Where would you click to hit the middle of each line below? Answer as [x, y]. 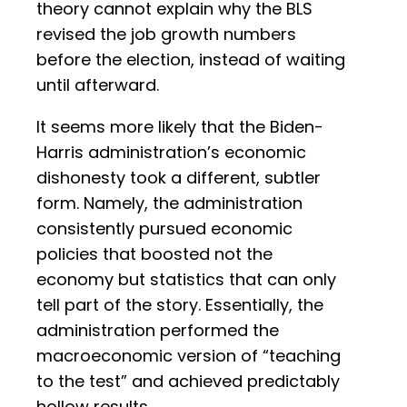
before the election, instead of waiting [191, 60]
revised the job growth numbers [166, 35]
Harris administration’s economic [171, 153]
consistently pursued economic [164, 229]
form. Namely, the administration [169, 203]
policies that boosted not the [154, 254]
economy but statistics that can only [186, 280]
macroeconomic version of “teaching [189, 356]
